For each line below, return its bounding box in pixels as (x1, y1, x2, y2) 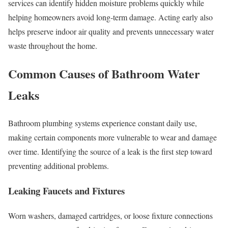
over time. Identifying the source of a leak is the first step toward (8, 146, 212, 157)
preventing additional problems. (8, 160, 109, 172)
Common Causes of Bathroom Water (8, 65, 200, 83)
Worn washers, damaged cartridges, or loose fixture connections (8, 210, 213, 221)
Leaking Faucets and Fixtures (8, 183, 125, 197)
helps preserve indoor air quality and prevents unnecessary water (8, 26, 214, 37)
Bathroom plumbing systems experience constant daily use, (8, 118, 197, 129)
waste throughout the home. (8, 40, 97, 51)
